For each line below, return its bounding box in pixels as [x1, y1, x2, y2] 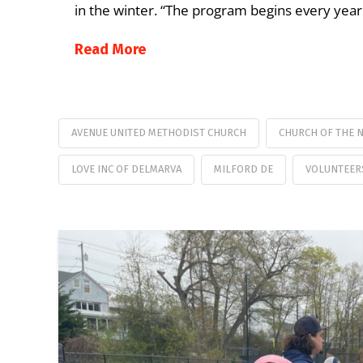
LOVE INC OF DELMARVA [71, 163, 181, 176]
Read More [75, 40, 146, 58]
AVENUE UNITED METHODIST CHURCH [71, 126, 246, 139]
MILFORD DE [213, 163, 273, 176]
